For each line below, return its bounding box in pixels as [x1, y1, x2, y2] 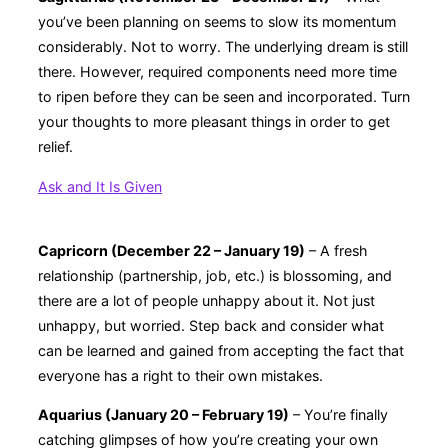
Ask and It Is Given [38, 177, 162, 195]
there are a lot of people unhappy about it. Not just [38, 291, 375, 309]
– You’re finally [289, 406, 388, 424]
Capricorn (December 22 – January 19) [38, 241, 305, 259]
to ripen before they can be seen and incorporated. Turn [38, 88, 410, 106]
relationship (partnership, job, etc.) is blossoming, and [38, 266, 392, 284]
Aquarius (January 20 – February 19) [38, 406, 289, 424]
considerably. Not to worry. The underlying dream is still [38, 38, 408, 56]
